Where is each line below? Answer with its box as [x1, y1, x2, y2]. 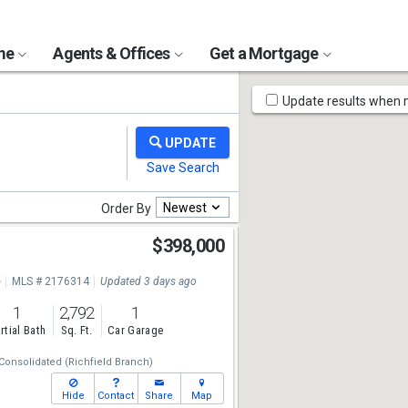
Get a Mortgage [209, 44, 321, 63]
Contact [97, 390, 135, 402]
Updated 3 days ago [99, 275, 197, 288]
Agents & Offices [53, 44, 173, 63]
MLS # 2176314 [11, 275, 89, 288]
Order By [101, 201, 151, 216]
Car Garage [107, 323, 164, 338]
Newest [163, 199, 207, 215]
